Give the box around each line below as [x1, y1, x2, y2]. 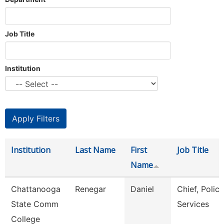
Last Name [75, 144, 115, 155]
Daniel [130, 184, 154, 194]
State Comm [11, 199, 58, 209]
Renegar [75, 184, 106, 194]
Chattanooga [11, 184, 60, 194]
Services [177, 199, 209, 209]
